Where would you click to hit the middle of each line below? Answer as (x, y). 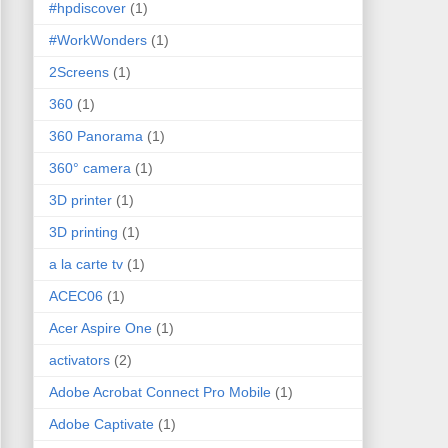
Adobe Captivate (101, 424)
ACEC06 (75, 296)
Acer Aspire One (100, 328)
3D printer (80, 200)
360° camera (89, 168)
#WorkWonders (97, 40)
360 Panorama (95, 136)
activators (79, 360)
